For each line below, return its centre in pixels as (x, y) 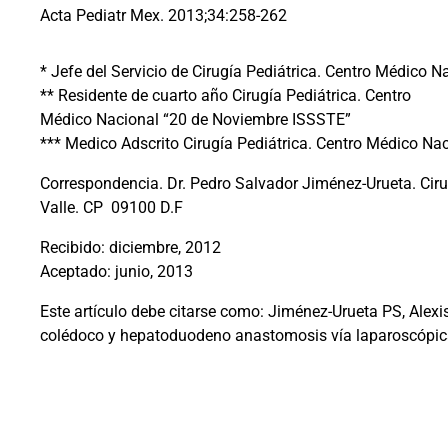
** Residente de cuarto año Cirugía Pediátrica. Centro (225, 96)
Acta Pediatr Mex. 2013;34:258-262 (163, 16)
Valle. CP (71, 208)
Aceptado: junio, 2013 (116, 272)
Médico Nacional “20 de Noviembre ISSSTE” (195, 120)
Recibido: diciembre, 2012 (130, 248)
